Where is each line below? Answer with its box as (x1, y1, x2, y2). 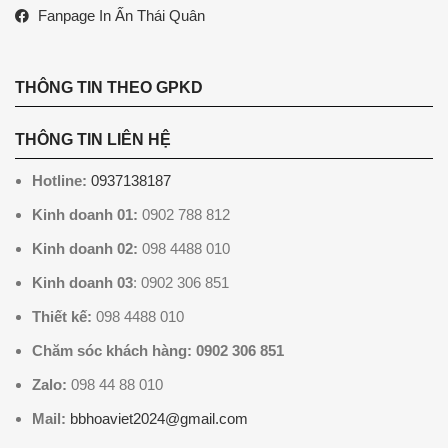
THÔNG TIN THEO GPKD (15, 79, 203, 97)
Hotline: (32, 172, 87, 190)
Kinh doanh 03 (32, 274, 133, 292)
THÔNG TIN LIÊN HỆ (15, 131, 171, 149)
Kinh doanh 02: (32, 240, 138, 258)
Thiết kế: (32, 308, 92, 326)
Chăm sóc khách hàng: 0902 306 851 (32, 342, 284, 360)
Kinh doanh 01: (32, 206, 138, 224)
